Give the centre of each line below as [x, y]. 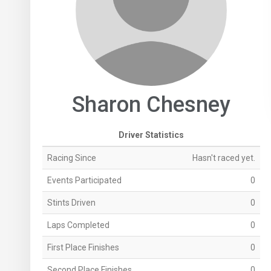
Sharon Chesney [151, 105]
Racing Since [71, 158]
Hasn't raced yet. [224, 158]
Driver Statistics [151, 135]
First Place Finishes [83, 248]
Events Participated [84, 181]
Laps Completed [78, 225]
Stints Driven [71, 203]
